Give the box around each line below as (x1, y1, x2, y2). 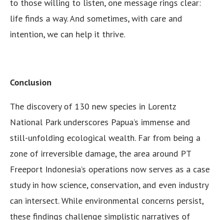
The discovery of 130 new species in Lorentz (10, 101, 176, 112)
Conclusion (10, 77, 52, 88)
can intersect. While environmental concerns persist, (10, 195, 203, 207)
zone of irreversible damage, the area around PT (10, 148, 191, 160)
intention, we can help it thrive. (10, 28, 125, 40)
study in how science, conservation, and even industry (10, 179, 208, 191)
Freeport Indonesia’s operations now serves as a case (10, 164, 210, 175)
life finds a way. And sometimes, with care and (10, 13, 182, 25)
